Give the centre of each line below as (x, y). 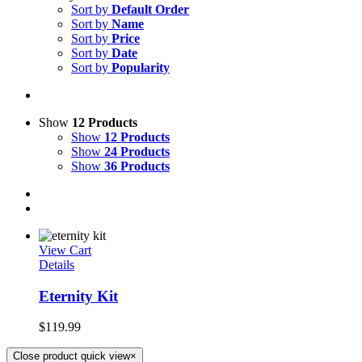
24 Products (137, 152)
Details (57, 265)
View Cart (65, 250)
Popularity (141, 67)
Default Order (150, 9)
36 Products (137, 166)
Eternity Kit (78, 296)
